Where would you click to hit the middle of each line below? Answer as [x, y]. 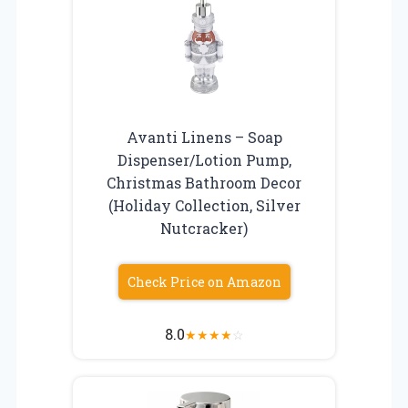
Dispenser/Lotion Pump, [204, 159]
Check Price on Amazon [204, 281]
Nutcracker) [204, 228]
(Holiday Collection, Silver [204, 205]
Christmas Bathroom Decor [204, 182]
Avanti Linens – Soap [204, 137]
